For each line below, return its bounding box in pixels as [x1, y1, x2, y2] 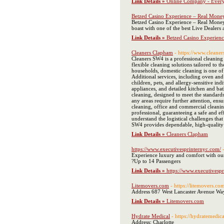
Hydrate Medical [131, 213, 170, 219]
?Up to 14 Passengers [131, 158, 180, 164]
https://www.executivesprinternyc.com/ [131, 146, 221, 152]
